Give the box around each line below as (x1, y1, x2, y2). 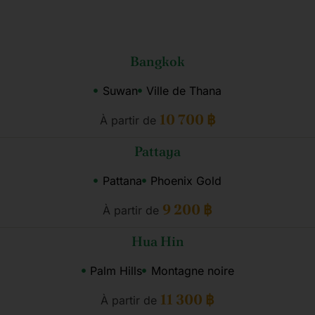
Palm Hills (90, 264, 142, 278)
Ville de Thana (146, 84, 221, 98)
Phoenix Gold (150, 174, 221, 188)
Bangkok (130, 53, 185, 70)
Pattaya (134, 143, 181, 160)
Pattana (102, 174, 142, 188)
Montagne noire (150, 264, 234, 278)
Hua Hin (131, 233, 184, 250)
